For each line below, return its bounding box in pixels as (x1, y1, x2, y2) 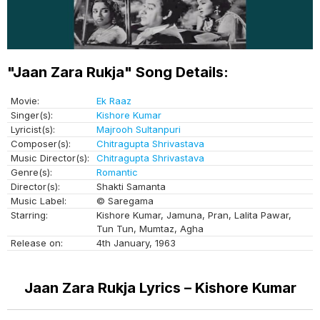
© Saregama (96, 195, 154, 207)
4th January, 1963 (96, 237, 176, 249)
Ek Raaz (96, 95, 131, 107)
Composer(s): (11, 138, 71, 150)
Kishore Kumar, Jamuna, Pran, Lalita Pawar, (96, 209, 291, 221)
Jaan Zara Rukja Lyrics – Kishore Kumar (24, 279, 296, 297)
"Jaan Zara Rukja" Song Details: (7, 64, 229, 81)
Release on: (11, 237, 63, 249)
